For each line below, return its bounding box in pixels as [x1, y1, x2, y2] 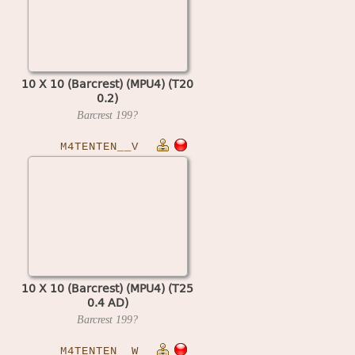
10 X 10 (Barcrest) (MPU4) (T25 [21, 279, 193, 296]
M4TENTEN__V [60, 140, 139, 153]
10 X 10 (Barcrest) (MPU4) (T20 [21, 74, 193, 92]
